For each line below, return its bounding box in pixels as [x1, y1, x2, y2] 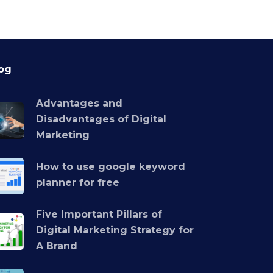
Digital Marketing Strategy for [36, 224, 194, 236]
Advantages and [36, 97, 123, 109]
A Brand [36, 240, 78, 252]
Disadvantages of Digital [36, 113, 167, 125]
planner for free [36, 177, 120, 188]
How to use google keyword [36, 161, 186, 172]
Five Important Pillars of [36, 208, 163, 220]
